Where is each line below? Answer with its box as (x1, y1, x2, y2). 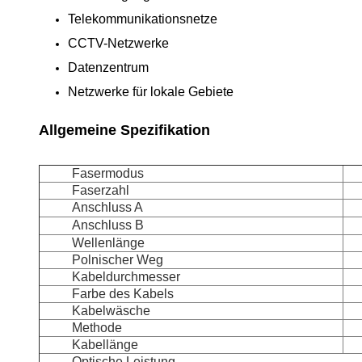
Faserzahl (72, 183, 129, 197)
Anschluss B (72, 218, 144, 232)
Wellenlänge (72, 236, 145, 250)
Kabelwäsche (72, 304, 150, 318)
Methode (72, 321, 122, 335)
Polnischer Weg (72, 253, 163, 267)
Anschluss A (72, 200, 143, 214)
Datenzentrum (68, 61, 149, 74)
